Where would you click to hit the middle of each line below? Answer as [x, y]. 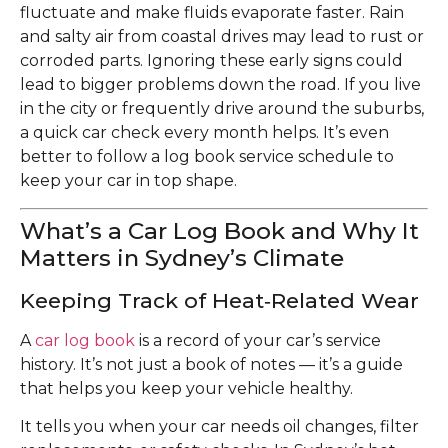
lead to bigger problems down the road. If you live [220, 85]
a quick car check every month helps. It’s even [204, 133]
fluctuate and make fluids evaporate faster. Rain [212, 13]
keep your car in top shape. [128, 181]
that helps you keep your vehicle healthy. [186, 388]
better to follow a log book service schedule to [207, 157]
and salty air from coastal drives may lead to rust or [222, 37]
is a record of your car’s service [258, 340]
